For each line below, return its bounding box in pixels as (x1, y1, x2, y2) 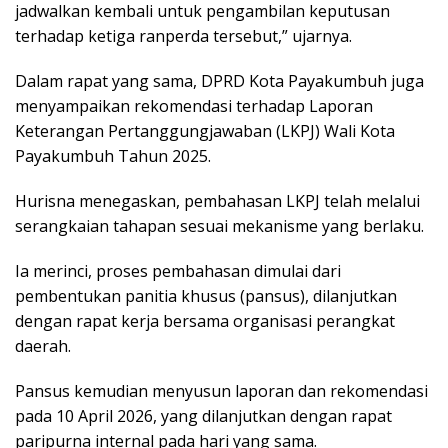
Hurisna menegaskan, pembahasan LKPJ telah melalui (15, 190, 420, 213)
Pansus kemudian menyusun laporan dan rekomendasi (15, 380, 428, 403)
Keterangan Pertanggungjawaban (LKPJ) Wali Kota (15, 120, 395, 143)
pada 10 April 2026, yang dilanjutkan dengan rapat (15, 405, 392, 428)
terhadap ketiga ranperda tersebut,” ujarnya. (15, 25, 352, 48)
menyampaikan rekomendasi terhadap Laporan (15, 95, 373, 118)
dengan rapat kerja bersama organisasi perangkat (15, 310, 395, 333)
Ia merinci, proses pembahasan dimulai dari (15, 260, 341, 283)
